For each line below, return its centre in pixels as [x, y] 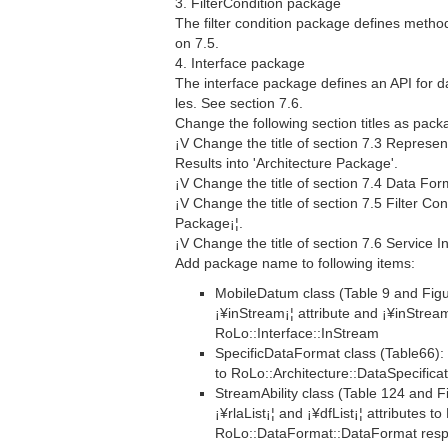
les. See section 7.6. [239, 103]
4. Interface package [240, 63]
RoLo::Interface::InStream [297, 333]
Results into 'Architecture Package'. [286, 163]
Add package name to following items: [295, 263]
